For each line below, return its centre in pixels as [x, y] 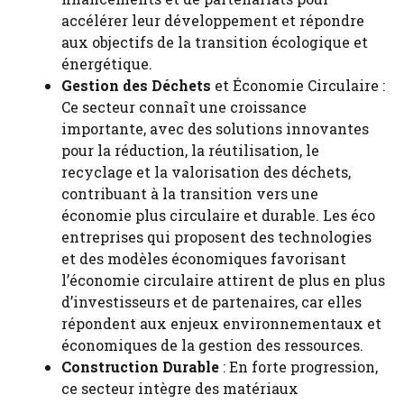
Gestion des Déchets [136, 85]
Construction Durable [140, 366]
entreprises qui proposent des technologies [216, 236]
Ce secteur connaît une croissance [184, 106]
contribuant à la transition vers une [190, 193]
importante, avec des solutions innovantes [215, 128]
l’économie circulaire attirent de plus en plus [223, 280]
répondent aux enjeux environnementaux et [221, 323]
